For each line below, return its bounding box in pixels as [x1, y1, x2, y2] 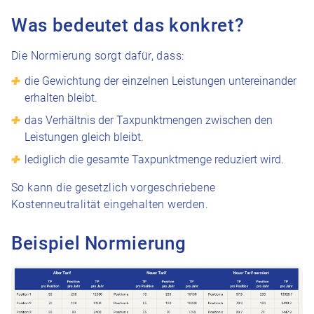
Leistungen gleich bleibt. [25, 130, 144, 144]
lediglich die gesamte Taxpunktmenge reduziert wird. [25, 153, 285, 166]
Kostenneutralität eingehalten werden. [11, 198, 208, 211]
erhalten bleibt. [25, 91, 98, 104]
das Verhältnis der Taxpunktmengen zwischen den [25, 114, 273, 127]
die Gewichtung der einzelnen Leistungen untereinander [25, 74, 297, 88]
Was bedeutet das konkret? [11, 15, 245, 36]
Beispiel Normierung [11, 233, 186, 254]
